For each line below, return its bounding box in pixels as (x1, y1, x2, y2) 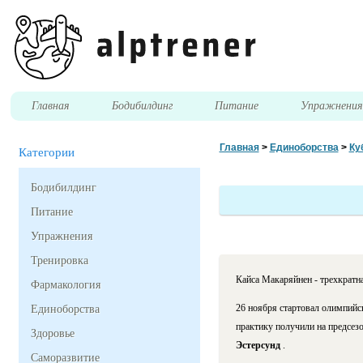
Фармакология (31, 279, 105, 292)
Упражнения (31, 230, 96, 243)
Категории (19, 146, 75, 160)
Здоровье (31, 327, 75, 340)
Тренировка (31, 254, 89, 267)
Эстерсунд (235, 340, 283, 352)
